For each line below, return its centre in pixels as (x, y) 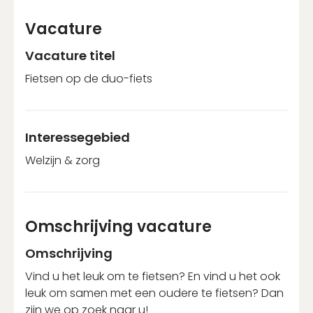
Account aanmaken (156, 78)
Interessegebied (78, 137)
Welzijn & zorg (63, 160)
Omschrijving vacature (118, 226)
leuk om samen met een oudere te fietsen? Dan (154, 293)
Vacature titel (70, 55)
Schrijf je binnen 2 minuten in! (125, 35)
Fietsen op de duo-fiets (89, 78)
